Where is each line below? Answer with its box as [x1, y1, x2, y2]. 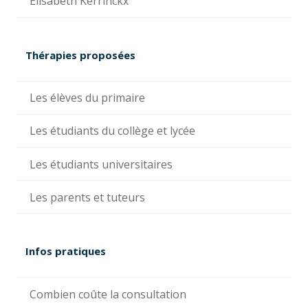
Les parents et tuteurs [30, 189, 146, 205]
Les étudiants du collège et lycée [30, 123, 196, 139]
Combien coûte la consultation [30, 286, 187, 302]
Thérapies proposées [25, 47, 135, 62]
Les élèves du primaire [30, 90, 146, 106]
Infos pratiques [25, 244, 106, 258]
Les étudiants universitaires [30, 156, 173, 172]
